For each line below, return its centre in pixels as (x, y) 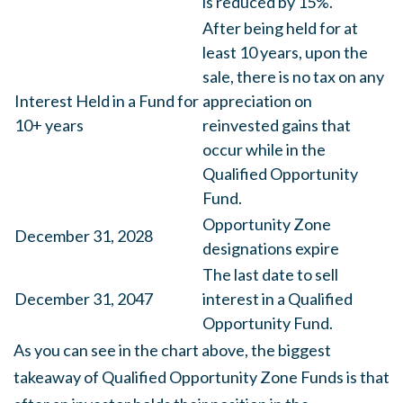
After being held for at (280, 28)
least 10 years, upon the (285, 52)
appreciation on (257, 101)
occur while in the (264, 149)
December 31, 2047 (84, 299)
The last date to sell (270, 274)
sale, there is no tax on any (293, 76)
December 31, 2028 (84, 236)
